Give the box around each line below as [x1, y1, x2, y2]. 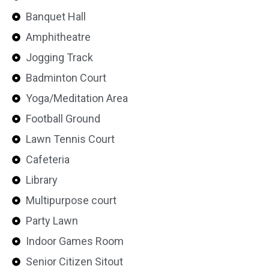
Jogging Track [25, 51, 93, 64]
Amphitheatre [25, 31, 91, 43]
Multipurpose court [25, 194, 116, 207]
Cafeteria [25, 153, 70, 166]
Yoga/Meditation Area [25, 92, 128, 104]
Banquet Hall [25, 10, 86, 23]
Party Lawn [25, 214, 78, 227]
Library [25, 174, 58, 186]
